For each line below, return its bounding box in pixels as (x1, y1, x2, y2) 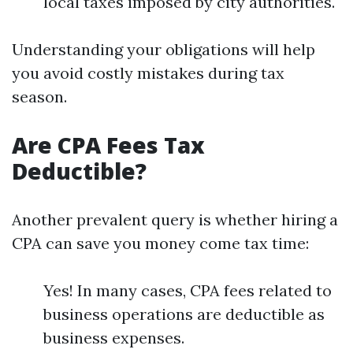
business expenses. (43, 328, 184, 347)
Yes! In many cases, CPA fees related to (43, 281, 332, 300)
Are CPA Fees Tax (12, 130, 205, 160)
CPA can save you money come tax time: (12, 233, 309, 253)
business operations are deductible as (43, 304, 325, 324)
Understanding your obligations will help (12, 39, 315, 59)
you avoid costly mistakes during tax (12, 63, 284, 83)
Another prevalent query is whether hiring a (12, 210, 338, 229)
